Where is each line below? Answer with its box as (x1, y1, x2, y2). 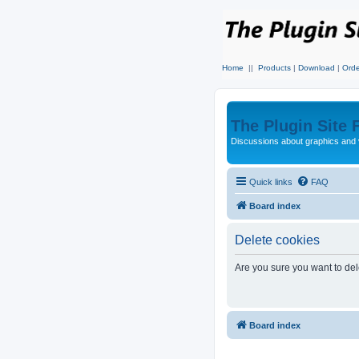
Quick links (249, 176, 292, 187)
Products (258, 63, 291, 72)
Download (298, 63, 335, 72)
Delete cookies (235, 232, 320, 247)
